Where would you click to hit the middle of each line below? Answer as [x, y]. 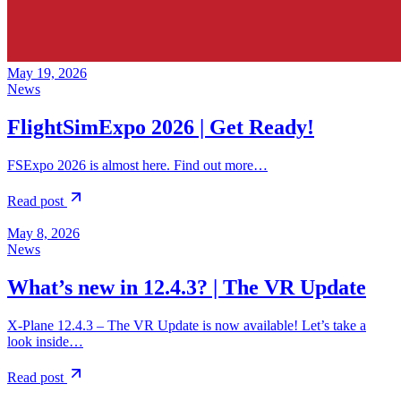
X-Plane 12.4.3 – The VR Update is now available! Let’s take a [187, 326]
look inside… [45, 342]
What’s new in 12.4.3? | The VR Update [187, 288]
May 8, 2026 [43, 234]
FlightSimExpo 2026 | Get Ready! [161, 128]
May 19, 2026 [47, 73]
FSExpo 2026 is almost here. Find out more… [137, 166]
